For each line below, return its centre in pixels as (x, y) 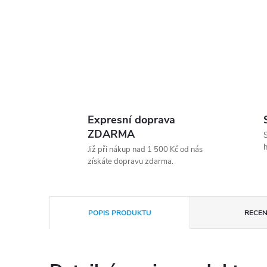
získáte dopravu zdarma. (131, 162)
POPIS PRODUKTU (120, 213)
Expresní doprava (131, 120)
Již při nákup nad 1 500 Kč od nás (145, 150)
